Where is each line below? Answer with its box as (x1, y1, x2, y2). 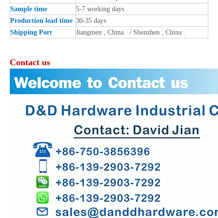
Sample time (10, 5, 47, 13)
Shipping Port (10, 28, 54, 36)
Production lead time (10, 17, 73, 24)
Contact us (10, 57, 50, 67)
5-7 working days (76, 5, 124, 13)
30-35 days (76, 17, 106, 24)
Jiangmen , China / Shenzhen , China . (76, 28, 185, 36)
